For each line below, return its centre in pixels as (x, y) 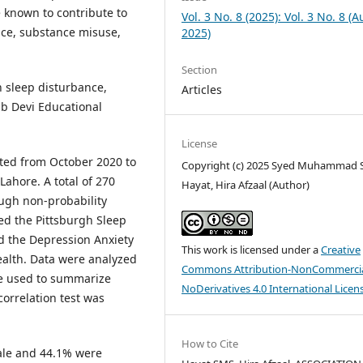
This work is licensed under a (252, 249)
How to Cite (210, 343)
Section (200, 69)
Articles (202, 89)
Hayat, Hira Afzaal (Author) (246, 184)
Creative (341, 249)
